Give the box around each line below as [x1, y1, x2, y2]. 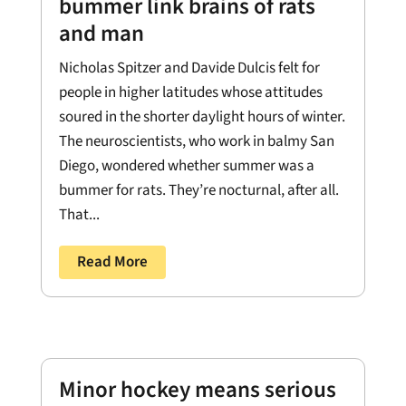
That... [58, 204, 100, 227]
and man [58, 17, 144, 51]
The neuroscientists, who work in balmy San [58, 130, 334, 153]
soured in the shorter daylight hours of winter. [58, 106, 345, 129]
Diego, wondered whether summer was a [58, 155, 314, 178]
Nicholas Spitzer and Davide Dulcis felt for [58, 57, 320, 80]
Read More [76, 251, 148, 274]
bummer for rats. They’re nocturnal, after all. [58, 179, 339, 202]
